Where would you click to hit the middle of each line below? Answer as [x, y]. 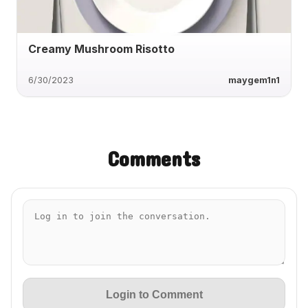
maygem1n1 [254, 80]
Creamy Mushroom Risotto [101, 48]
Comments [154, 159]
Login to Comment [154, 295]
